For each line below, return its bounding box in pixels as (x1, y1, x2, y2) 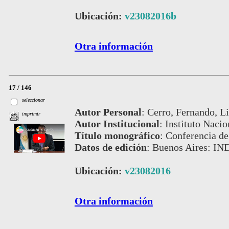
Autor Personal (74, 106, 142, 118)
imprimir (22, 111, 41, 117)
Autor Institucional (74, 118, 159, 129)
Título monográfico (74, 129, 160, 141)
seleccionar (22, 97, 45, 103)
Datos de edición (74, 141, 147, 153)
